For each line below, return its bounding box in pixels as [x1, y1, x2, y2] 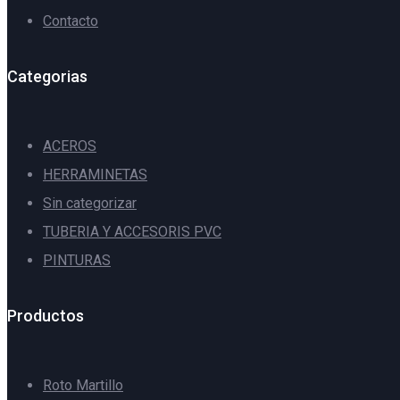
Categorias [7, 67, 87, 87]
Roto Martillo [43, 377, 123, 395]
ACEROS [43, 137, 96, 155]
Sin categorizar [43, 195, 137, 212]
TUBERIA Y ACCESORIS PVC [43, 223, 221, 241]
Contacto [43, 12, 98, 30]
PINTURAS [43, 252, 111, 270]
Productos [7, 306, 84, 326]
